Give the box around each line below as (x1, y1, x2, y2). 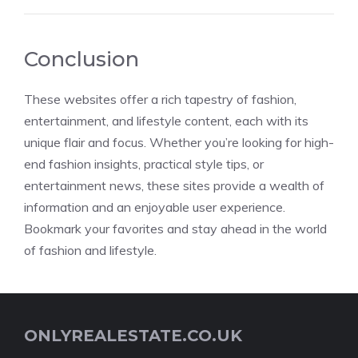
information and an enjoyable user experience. (24, 199, 285, 215)
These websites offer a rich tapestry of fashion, (24, 91, 296, 107)
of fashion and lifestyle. (24, 242, 157, 258)
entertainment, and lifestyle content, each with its (24, 113, 308, 129)
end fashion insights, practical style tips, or (24, 156, 264, 172)
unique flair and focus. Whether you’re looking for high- (24, 134, 334, 150)
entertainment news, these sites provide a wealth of (24, 177, 324, 193)
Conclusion (24, 46, 139, 72)
